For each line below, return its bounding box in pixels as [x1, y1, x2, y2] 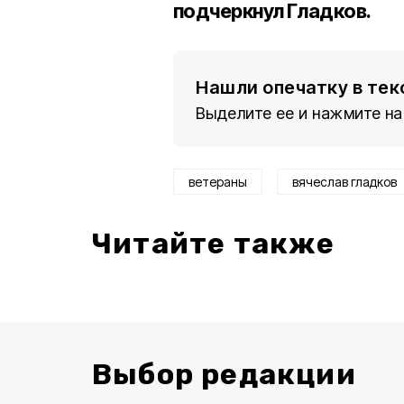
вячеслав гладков [292, 174, 397, 189]
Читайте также [92, 226, 335, 261]
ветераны [188, 174, 247, 189]
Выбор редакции [92, 357, 356, 391]
